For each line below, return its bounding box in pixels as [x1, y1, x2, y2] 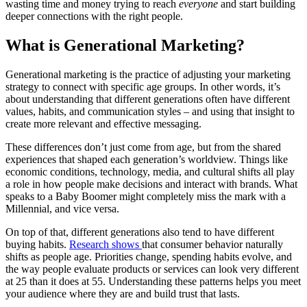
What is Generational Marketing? [5, 36, 245, 54]
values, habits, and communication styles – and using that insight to [5, 105, 295, 117]
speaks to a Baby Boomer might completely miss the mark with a [5, 190, 286, 202]
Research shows [69, 238, 142, 250]
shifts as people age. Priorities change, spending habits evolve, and [5, 250, 292, 262]
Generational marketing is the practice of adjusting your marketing [5, 68, 291, 80]
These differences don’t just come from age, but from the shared [5, 140, 281, 153]
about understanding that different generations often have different [5, 93, 290, 105]
